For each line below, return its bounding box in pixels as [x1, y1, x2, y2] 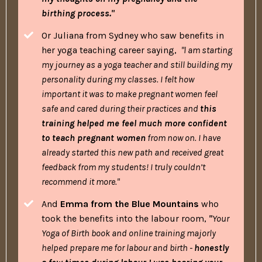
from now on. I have [146, 132, 220, 143]
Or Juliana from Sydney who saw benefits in [42, 29, 224, 41]
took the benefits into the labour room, [42, 212, 206, 224]
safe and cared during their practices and [42, 102, 200, 114]
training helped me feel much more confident [42, 117, 227, 129]
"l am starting [181, 44, 232, 56]
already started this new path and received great [42, 146, 223, 158]
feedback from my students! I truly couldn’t [42, 161, 205, 173]
